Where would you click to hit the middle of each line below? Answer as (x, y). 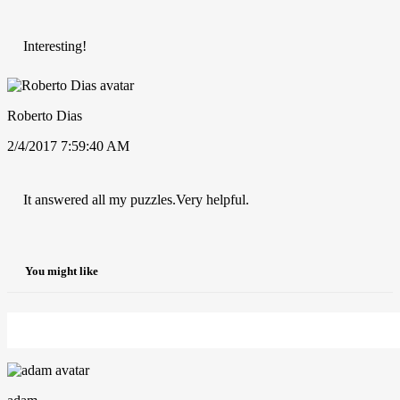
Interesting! (55, 46)
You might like (62, 271)
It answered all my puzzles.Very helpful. (136, 199)
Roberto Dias (45, 115)
